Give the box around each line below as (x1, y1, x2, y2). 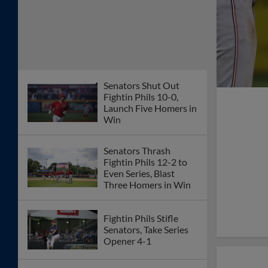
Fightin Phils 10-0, (103, 91, 178, 103)
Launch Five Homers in (103, 102, 197, 114)
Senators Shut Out (103, 80, 179, 92)
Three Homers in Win (103, 179, 191, 191)
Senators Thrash (103, 145, 170, 157)
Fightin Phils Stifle (103, 212, 178, 224)
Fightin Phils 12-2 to (103, 156, 187, 168)
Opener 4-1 (103, 235, 151, 247)
